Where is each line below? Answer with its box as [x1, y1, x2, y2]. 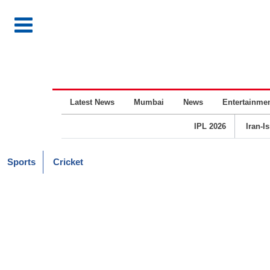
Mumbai [134, 98, 164, 107]
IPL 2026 [193, 122, 226, 131]
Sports [7, 157, 36, 167]
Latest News [70, 98, 115, 107]
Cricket [53, 157, 83, 167]
